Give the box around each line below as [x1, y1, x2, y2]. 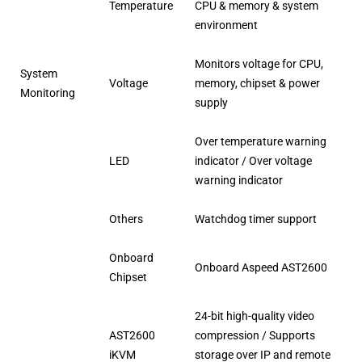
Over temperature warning [195, 135, 327, 149]
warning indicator [195, 174, 284, 187]
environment [195, 19, 259, 32]
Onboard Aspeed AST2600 [195, 261, 328, 275]
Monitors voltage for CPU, [195, 57, 324, 71]
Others [109, 213, 144, 226]
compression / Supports [195, 329, 316, 343]
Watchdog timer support [195, 213, 318, 226]
